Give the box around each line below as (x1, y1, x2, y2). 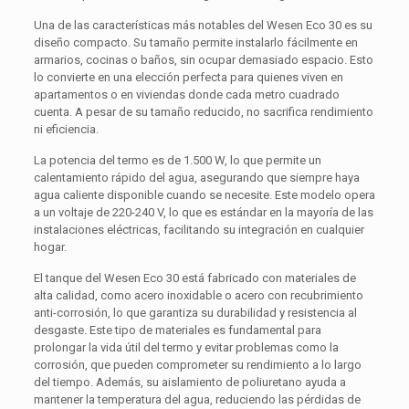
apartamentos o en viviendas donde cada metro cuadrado (33, 88, 340, 102)
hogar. (33, 240, 67, 255)
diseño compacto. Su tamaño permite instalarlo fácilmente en (33, 36, 358, 50)
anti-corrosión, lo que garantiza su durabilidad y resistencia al (33, 306, 357, 320)
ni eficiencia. (33, 122, 99, 137)
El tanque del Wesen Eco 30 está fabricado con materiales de (33, 271, 356, 286)
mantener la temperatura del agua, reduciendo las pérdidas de (33, 393, 361, 407)
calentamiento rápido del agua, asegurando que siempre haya (33, 171, 360, 185)
